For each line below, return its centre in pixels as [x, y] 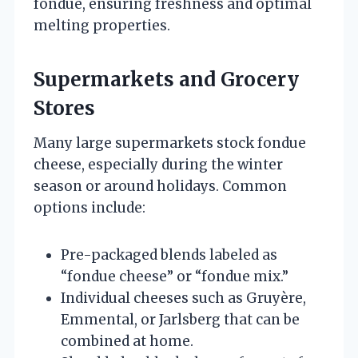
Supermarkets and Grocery [166, 79]
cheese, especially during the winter [158, 164]
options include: [89, 207]
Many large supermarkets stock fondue [170, 143]
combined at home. [127, 341]
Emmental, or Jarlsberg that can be [180, 319]
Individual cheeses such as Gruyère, [183, 298]
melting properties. [102, 25]
